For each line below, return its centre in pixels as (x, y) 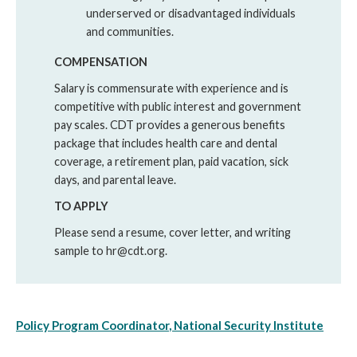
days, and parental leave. (115, 179)
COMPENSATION (101, 61)
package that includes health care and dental (166, 143)
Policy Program (59, 325)
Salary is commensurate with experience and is (171, 88)
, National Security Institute (246, 325)
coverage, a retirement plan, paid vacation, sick (171, 161)
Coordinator (135, 325)
